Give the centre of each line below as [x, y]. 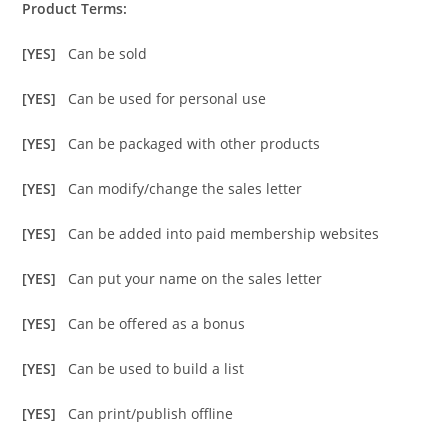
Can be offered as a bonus [157, 324]
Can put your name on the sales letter [195, 279]
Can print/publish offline [151, 414]
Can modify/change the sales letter [185, 189]
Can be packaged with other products [194, 144]
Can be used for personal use [167, 99]
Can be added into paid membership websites [224, 234]
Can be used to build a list [156, 369]
